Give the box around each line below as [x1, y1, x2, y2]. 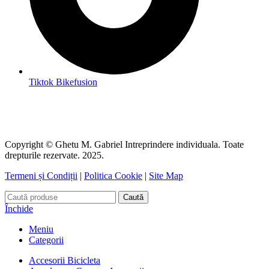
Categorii [29, 234, 64, 245]
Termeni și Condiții [5, 170, 77, 181]
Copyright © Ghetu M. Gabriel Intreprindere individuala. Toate [5, 139, 244, 150]
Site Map [149, 170, 183, 181]
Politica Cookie [84, 170, 142, 181]
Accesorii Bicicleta [29, 255, 100, 265]
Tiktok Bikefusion [29, 76, 97, 87]
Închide [5, 203, 33, 214]
